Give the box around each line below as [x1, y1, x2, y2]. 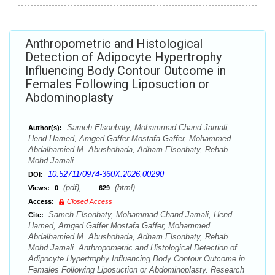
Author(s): [28, 124, 62, 131]
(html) [112, 183, 135, 192]
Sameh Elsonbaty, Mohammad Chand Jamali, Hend [46, 210, 232, 219]
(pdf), [61, 183, 99, 192]
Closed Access [67, 198, 112, 205]
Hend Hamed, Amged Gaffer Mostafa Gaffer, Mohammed [28, 134, 231, 143]
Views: [28, 184, 50, 192]
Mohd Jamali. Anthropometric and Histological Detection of [28, 243, 237, 252]
